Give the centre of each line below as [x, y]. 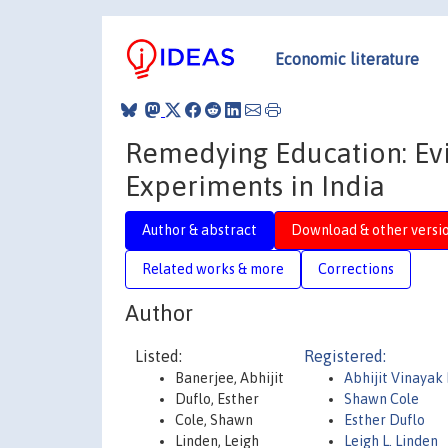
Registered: [345, 356]
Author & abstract [199, 229]
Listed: [158, 356]
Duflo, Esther [217, 399]
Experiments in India [255, 185]
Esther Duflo [384, 420]
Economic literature [347, 58]
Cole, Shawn [214, 420]
